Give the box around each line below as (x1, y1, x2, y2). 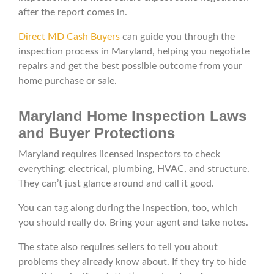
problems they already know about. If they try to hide (18, 257, 246, 267)
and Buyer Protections (18, 125, 175, 142)
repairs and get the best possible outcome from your (18, 61, 242, 72)
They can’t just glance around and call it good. (18, 179, 214, 189)
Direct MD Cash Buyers (18, 32, 120, 42)
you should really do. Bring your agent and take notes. (18, 218, 248, 228)
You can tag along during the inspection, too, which (18, 203, 238, 213)
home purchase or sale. (18, 76, 117, 86)
